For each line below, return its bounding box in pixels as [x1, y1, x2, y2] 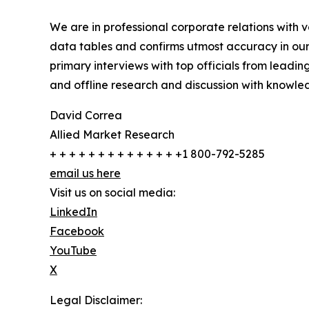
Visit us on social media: [50, 185, 175, 199]
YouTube [50, 243, 97, 257]
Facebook [50, 223, 104, 238]
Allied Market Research [50, 127, 175, 141]
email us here [50, 166, 121, 180]
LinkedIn [50, 204, 97, 219]
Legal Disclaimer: [50, 292, 142, 307]
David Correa [50, 108, 122, 122]
